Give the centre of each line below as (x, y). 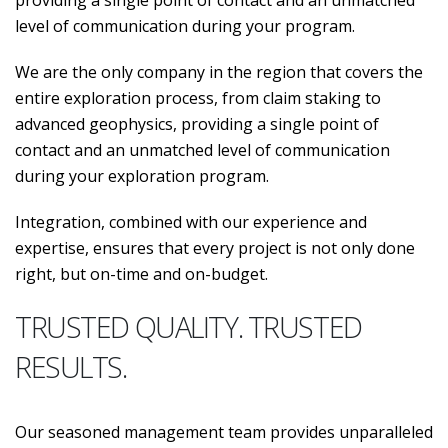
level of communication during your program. (185, 26)
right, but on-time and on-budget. (141, 274)
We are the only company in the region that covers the (219, 72)
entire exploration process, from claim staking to (198, 98)
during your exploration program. (142, 176)
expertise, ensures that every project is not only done (215, 248)
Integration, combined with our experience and (191, 222)
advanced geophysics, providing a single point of (197, 124)
